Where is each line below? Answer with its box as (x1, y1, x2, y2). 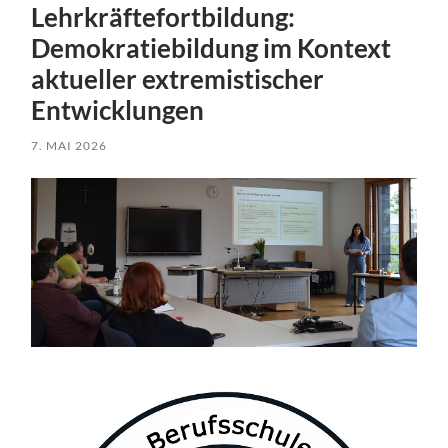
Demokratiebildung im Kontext (31, 31, 392, 64)
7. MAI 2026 (31, 137, 108, 153)
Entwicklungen (31, 93, 205, 126)
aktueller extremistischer (31, 62, 325, 95)
